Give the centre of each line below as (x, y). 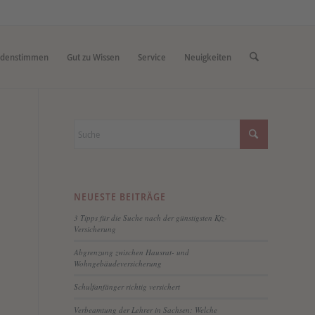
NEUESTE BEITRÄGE (120, 197)
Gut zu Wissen (93, 57)
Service (152, 57)
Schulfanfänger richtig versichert (127, 287)
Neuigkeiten (207, 57)
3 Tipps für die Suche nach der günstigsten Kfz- (151, 218)
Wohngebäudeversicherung (118, 263)
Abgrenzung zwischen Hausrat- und (132, 252)
